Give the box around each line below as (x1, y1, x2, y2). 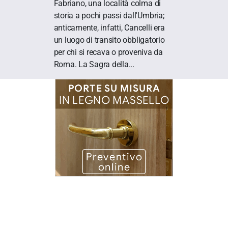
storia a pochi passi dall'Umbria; (53, 11, 164, 21)
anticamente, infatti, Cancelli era (53, 23, 165, 33)
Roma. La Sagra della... (53, 60, 134, 70)
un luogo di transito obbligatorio (53, 35, 165, 45)
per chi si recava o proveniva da (53, 47, 163, 58)
